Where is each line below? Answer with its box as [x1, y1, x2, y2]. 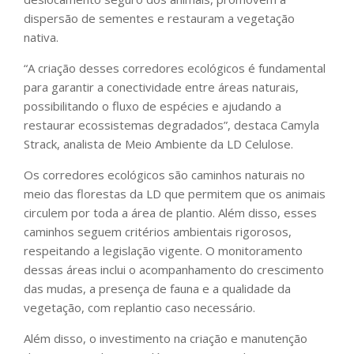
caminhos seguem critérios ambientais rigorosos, [24, 224, 292, 240]
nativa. [24, 29, 58, 46]
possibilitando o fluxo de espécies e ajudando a [24, 98, 281, 115]
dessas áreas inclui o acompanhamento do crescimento [24, 262, 324, 278]
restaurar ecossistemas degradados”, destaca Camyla [24, 117, 319, 134]
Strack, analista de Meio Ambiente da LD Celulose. [24, 136, 293, 153]
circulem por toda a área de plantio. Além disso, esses [24, 205, 317, 221]
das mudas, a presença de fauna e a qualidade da [24, 281, 291, 297]
